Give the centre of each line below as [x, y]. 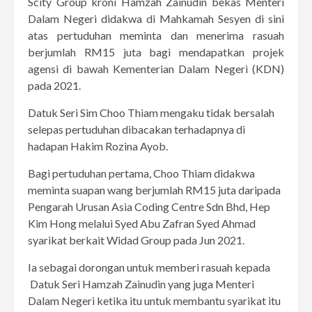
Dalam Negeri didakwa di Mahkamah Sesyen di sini [156, 19]
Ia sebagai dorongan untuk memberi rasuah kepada [149, 267]
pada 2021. [54, 86]
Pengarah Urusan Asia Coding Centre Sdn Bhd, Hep [149, 207]
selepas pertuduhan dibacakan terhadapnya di [136, 130]
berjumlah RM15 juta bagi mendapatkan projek [156, 52]
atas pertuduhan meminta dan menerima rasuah [156, 36]
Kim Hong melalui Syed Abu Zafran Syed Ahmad [142, 224]
